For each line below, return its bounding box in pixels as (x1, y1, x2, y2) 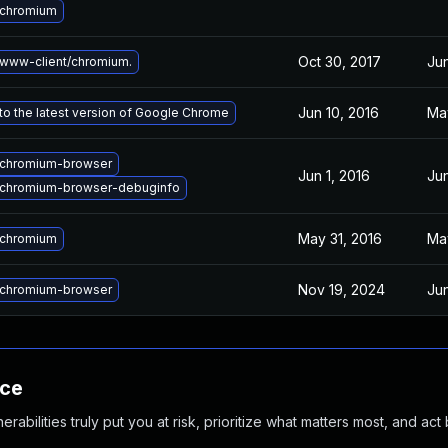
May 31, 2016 (298, 230, 382, 247)
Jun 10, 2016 (298, 104, 379, 121)
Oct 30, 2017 (298, 53, 381, 70)
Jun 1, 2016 (298, 167, 370, 184)
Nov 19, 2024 (298, 281, 385, 298)
